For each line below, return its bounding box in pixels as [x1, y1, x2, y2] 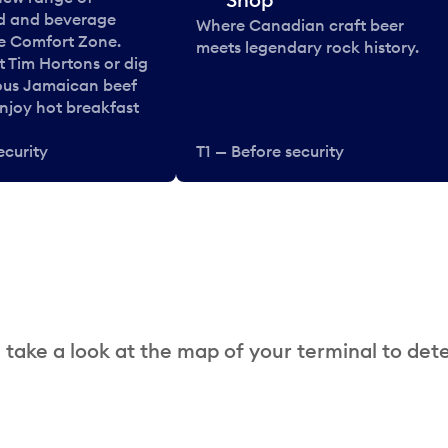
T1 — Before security [196, 141, 344, 162]
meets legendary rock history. [196, 37, 419, 58]
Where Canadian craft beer [196, 15, 404, 36]
